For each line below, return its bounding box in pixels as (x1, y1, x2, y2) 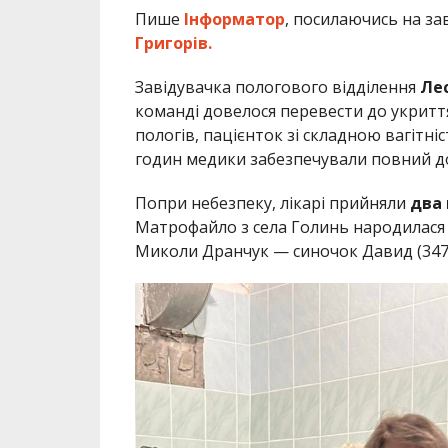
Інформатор (179, 8, 285, 31)
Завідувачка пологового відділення (134, 76, 420, 99)
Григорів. (134, 32, 212, 55)
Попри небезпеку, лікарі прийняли (134, 192, 410, 215)
